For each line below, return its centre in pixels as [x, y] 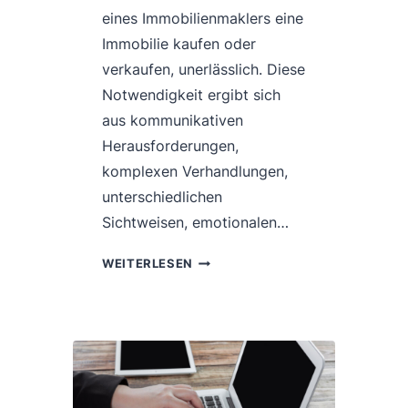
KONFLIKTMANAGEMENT [272, 260]
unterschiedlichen [162, 197]
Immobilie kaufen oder [179, 44]
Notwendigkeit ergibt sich [191, 95]
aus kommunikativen [173, 121]
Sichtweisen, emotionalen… [195, 223]
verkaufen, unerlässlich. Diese [204, 70]
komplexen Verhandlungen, [195, 172]
